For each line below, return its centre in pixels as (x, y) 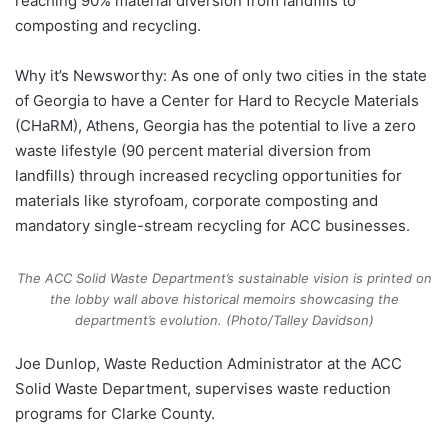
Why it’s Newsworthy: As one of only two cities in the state (221, 75)
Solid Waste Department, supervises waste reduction (203, 388)
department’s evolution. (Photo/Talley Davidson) (224, 319)
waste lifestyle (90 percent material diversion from (193, 150)
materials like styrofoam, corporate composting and (196, 200)
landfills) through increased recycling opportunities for (208, 175)
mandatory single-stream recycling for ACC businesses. (214, 225)
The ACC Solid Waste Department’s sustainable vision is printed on (224, 277)
